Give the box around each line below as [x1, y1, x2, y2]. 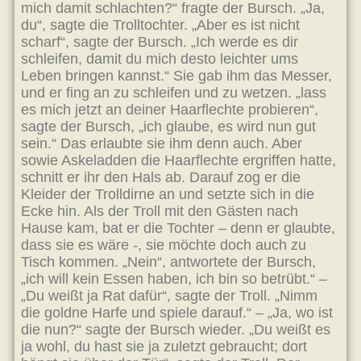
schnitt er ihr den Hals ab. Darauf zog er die [21, 169, 301, 185]
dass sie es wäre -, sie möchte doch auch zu [21, 237, 306, 253]
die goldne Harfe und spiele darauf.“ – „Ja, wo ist [21, 305, 333, 321]
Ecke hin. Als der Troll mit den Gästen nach [21, 203, 298, 219]
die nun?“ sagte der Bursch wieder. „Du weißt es [21, 322, 330, 338]
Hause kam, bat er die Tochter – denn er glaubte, [21, 220, 335, 236]
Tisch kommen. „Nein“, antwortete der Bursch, [21, 254, 316, 270]
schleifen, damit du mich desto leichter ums [21, 51, 298, 67]
